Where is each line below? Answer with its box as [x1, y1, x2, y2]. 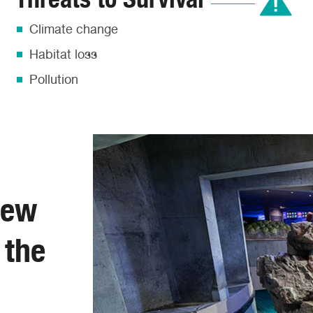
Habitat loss [29, 47, 97, 62]
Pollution [29, 72, 78, 87]
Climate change [29, 22, 118, 37]
